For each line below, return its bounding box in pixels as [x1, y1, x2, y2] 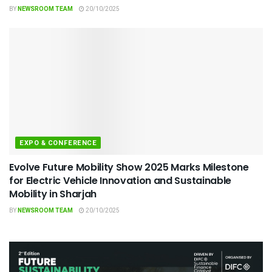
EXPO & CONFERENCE [19, 138, 97, 149]
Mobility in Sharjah [9, 187, 97, 202]
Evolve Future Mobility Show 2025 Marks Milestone [9, 160, 249, 175]
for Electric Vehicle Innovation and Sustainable [9, 174, 231, 188]
